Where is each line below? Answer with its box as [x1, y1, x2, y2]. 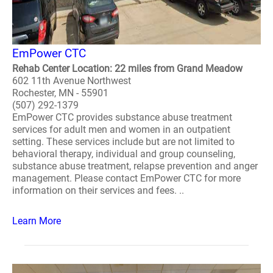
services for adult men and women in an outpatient [12, 124, 230, 135]
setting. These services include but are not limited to [12, 136, 235, 147]
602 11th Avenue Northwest [12, 75, 131, 87]
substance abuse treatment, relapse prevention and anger [12, 160, 258, 172]
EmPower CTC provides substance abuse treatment [12, 112, 232, 123]
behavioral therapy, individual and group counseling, [12, 148, 235, 160]
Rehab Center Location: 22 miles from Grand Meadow [12, 63, 243, 74]
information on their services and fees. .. [12, 185, 184, 196]
